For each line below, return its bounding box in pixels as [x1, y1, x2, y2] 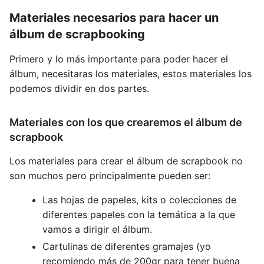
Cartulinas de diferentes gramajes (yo [42, 240, 211, 252]
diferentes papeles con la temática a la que [42, 209, 235, 220]
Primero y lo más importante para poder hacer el [9, 53, 228, 65]
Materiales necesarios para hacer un [9, 11, 219, 25]
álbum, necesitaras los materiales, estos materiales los [9, 68, 252, 80]
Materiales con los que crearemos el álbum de [9, 116, 242, 128]
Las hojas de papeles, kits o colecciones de [42, 194, 236, 206]
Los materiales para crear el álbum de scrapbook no [9, 155, 243, 167]
